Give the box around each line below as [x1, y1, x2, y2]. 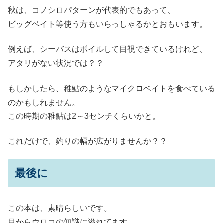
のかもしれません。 [8, 98, 80, 107]
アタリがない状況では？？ [8, 59, 104, 68]
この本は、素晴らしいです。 [8, 203, 111, 212]
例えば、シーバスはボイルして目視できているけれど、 [8, 45, 207, 54]
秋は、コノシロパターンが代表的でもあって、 [8, 5, 175, 14]
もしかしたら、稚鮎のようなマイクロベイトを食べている [8, 84, 215, 93]
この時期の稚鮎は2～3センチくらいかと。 [8, 111, 160, 120]
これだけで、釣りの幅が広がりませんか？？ [8, 136, 167, 145]
